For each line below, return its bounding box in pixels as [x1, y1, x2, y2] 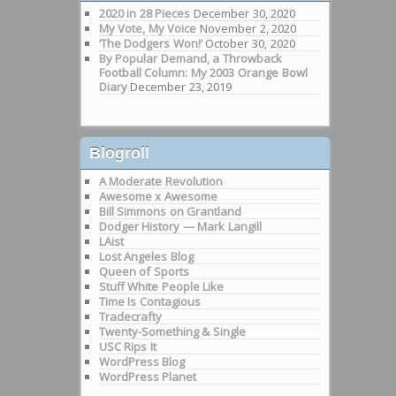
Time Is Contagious [98, 293, 201, 309]
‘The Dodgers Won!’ [98, 35, 202, 52]
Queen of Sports [98, 263, 189, 279]
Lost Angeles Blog [98, 247, 194, 264]
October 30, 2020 [205, 35, 295, 52]
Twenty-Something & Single [98, 323, 246, 339]
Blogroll [88, 143, 149, 162]
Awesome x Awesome [98, 187, 217, 204]
